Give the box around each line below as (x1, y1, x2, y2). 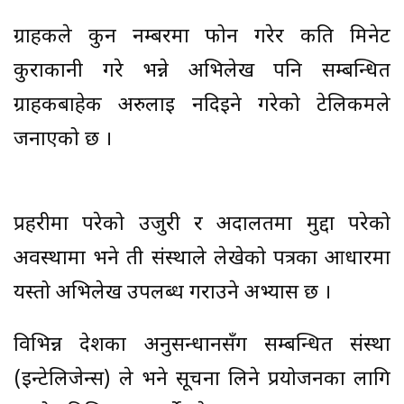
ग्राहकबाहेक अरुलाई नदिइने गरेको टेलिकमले (14, 93, 390, 120)
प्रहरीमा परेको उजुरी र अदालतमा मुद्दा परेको (14, 212, 390, 239)
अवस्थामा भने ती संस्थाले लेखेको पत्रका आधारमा (14, 246, 390, 273)
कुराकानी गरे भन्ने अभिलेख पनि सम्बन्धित (14, 59, 390, 86)
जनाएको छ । (14, 127, 112, 154)
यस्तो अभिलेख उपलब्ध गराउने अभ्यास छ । (14, 280, 331, 308)
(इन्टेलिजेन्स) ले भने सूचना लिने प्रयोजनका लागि (14, 367, 390, 394)
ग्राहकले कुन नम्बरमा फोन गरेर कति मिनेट (14, 24, 390, 51)
